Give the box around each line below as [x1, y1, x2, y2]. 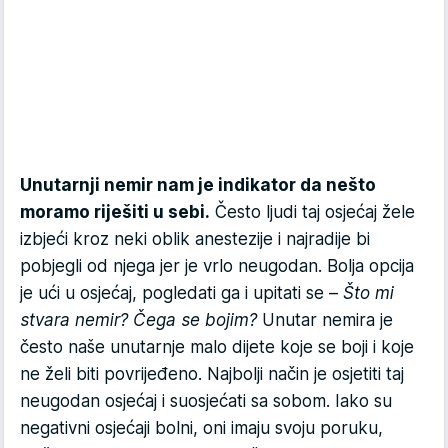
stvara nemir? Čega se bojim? [20, 310, 262, 331]
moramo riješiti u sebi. [20, 202, 210, 223]
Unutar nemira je [262, 310, 393, 331]
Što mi [343, 283, 394, 304]
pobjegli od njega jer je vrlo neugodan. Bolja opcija [20, 256, 414, 277]
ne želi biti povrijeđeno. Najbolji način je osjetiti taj [20, 364, 404, 385]
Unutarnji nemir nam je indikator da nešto [20, 175, 376, 196]
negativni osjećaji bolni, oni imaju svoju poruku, [20, 418, 383, 439]
